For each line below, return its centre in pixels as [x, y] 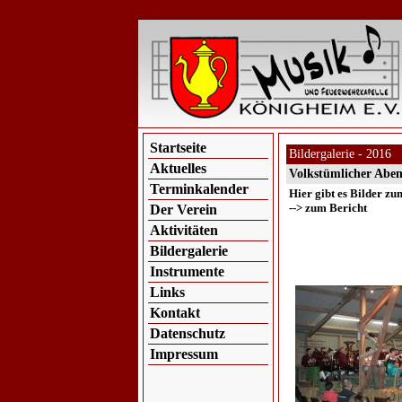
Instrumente [187, 271]
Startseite [178, 148]
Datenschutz [187, 333]
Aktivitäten [184, 230]
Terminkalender [199, 189]
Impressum [184, 354]
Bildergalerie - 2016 [340, 154]
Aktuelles [178, 168]
